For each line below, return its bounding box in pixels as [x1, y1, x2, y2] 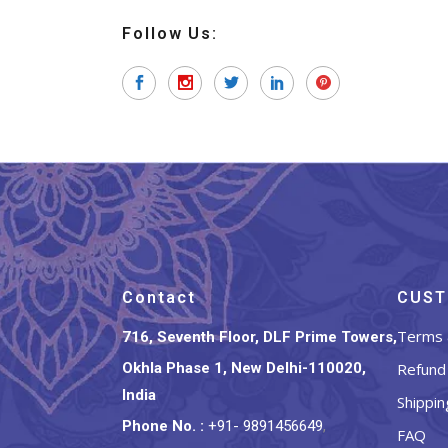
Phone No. [122, 416, 200, 435]
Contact [122, 287, 196, 307]
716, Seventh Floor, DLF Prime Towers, [122, 327, 397, 346]
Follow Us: [122, 23, 219, 43]
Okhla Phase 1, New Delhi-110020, [122, 358, 366, 377]
